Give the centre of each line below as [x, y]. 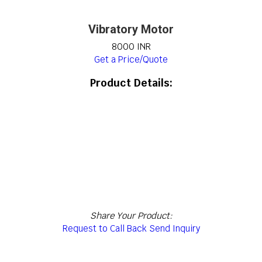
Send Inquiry [174, 229]
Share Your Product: [131, 216]
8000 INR [131, 46]
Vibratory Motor [131, 29]
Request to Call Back [104, 229]
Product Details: [131, 82]
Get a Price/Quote [131, 59]
